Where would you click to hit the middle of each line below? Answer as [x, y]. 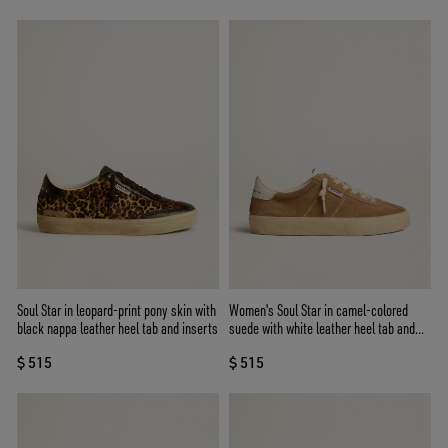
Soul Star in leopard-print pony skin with [116, 310]
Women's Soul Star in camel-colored [318, 310]
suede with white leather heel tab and [322, 328]
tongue [246, 346]
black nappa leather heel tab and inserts [117, 328]
